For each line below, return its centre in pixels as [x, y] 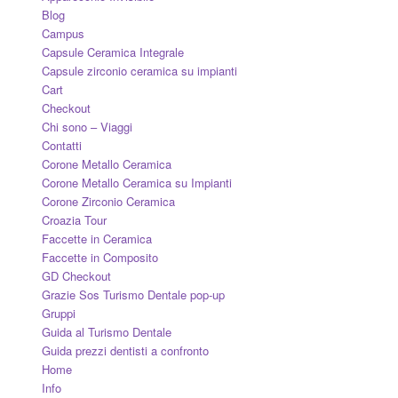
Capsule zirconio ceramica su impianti [139, 71]
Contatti [61, 146]
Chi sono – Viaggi [87, 127]
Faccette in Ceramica [96, 239]
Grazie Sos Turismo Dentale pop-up [133, 295]
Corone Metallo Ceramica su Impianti [136, 183]
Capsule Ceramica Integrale [112, 52]
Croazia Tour [74, 220]
